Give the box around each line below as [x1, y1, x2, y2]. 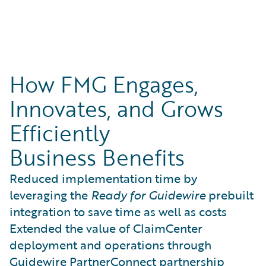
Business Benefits [9, 141, 185, 174]
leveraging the [9, 186, 91, 204]
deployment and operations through [9, 236, 211, 254]
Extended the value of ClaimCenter [9, 219, 202, 237]
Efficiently [9, 117, 110, 150]
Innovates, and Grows [9, 93, 223, 125]
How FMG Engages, [9, 68, 198, 101]
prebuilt [205, 186, 254, 204]
